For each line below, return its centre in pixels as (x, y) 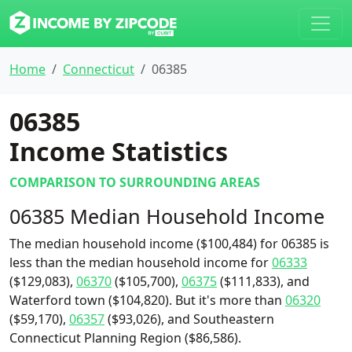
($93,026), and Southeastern (189, 319)
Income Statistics (119, 151)
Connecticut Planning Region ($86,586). (125, 338)
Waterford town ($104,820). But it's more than (147, 300)
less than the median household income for (141, 262)
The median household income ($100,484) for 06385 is (169, 244)
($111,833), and (263, 281)
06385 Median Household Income (167, 216)
